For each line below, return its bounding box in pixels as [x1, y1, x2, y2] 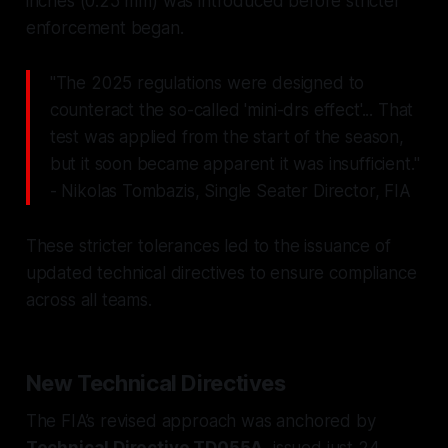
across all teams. [25, 289, 152, 310]
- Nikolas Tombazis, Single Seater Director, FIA [49, 180, 411, 201]
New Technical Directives [25, 369, 286, 396]
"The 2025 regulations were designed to [49, 72, 365, 93]
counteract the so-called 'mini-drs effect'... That [49, 99, 414, 120]
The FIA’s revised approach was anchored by [25, 410, 376, 431]
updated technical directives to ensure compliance [25, 262, 417, 283]
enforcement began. [25, 17, 184, 38]
